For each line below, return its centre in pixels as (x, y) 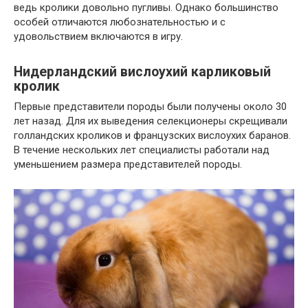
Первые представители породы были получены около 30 (150, 107)
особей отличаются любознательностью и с (120, 22)
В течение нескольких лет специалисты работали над (142, 150)
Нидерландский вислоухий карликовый (142, 71)
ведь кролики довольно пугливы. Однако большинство (146, 8)
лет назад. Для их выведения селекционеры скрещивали (151, 121)
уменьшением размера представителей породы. (128, 165)
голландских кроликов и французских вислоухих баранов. (152, 136)
